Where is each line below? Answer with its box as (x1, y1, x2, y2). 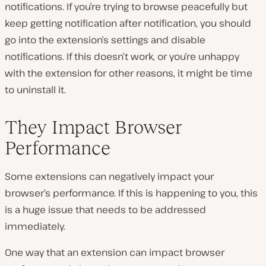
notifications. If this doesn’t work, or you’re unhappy (5, 49, 239, 63)
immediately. (5, 219, 65, 233)
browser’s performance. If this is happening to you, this (5, 186, 258, 199)
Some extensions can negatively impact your (5, 169, 214, 183)
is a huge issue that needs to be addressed (5, 202, 206, 216)
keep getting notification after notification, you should (5, 16, 251, 30)
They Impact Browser (5, 116, 182, 138)
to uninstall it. (5, 83, 66, 96)
